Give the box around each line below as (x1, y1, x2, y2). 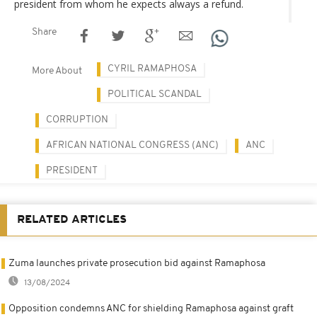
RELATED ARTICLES (17, 214, 127, 226)
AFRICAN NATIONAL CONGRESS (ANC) (46, 140, 219, 151)
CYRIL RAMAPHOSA (108, 64, 197, 75)
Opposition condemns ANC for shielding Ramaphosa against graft (8, 304, 294, 315)
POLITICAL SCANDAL (108, 89, 202, 100)
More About (32, 66, 82, 77)
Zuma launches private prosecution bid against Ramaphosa (8, 258, 265, 270)
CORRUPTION (46, 115, 108, 126)
